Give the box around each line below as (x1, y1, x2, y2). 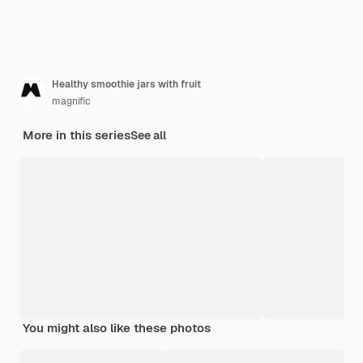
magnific (52, 94, 91, 108)
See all (130, 127, 166, 143)
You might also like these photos (23, 319, 211, 335)
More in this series (23, 126, 130, 143)
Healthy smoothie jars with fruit (52, 77, 201, 91)
